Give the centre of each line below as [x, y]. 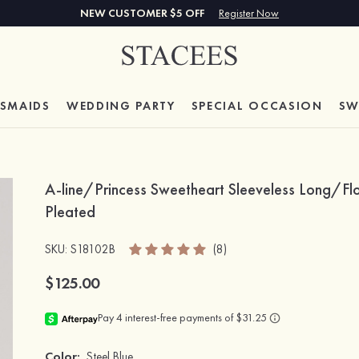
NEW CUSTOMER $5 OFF [143, 13]
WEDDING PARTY [121, 106]
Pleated [70, 212]
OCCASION [286, 106]
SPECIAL [220, 106]
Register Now [249, 13]
